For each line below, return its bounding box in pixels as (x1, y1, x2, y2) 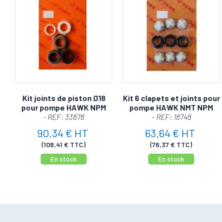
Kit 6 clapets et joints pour (122, 93, 220, 103)
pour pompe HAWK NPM (21, 102, 107, 112)
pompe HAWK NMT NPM (129, 102, 214, 112)
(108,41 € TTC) (42, 140, 86, 149)
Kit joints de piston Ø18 (22, 93, 106, 103)
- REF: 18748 (151, 111, 191, 121)
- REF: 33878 (43, 111, 85, 121)
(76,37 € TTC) (150, 140, 193, 149)
